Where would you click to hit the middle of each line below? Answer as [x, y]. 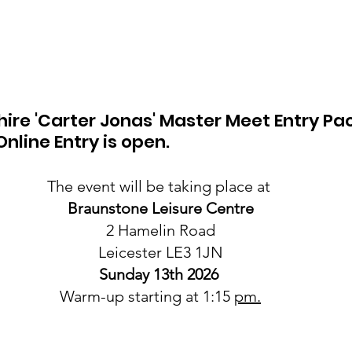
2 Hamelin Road [160, 230]
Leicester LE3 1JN [160, 252]
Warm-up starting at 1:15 [147, 296]
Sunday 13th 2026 [158, 274]
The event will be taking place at [160, 186]
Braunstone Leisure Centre [160, 208]
